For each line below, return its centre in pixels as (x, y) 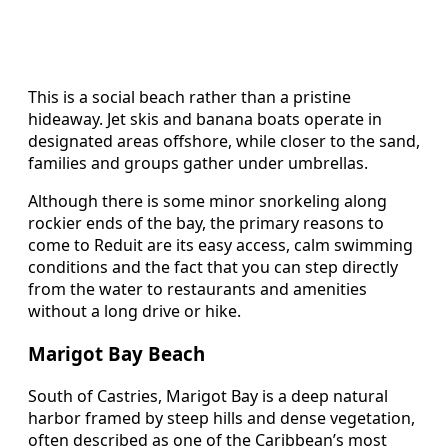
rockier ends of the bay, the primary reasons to (206, 223)
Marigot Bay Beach (116, 353)
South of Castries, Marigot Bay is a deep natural (208, 395)
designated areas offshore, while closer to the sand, (224, 141)
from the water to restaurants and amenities (197, 289)
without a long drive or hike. (134, 311)
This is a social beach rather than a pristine (189, 97)
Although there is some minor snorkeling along (207, 201)
